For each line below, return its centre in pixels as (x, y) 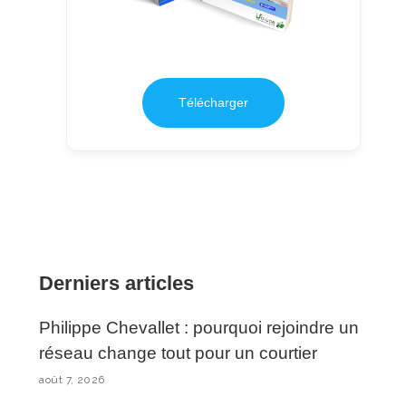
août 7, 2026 (72, 379)
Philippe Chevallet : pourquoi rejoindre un (199, 327)
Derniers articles (117, 283)
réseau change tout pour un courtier (179, 353)
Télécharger (214, 102)
